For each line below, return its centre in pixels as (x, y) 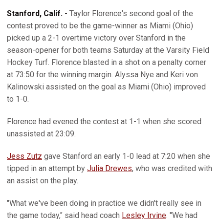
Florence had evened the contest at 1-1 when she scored (104, 121)
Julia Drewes (109, 168)
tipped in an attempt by (47, 168)
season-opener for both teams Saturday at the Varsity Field (108, 50)
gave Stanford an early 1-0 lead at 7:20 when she (126, 156)
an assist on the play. (43, 181)
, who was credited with (172, 168)
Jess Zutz (24, 156)
